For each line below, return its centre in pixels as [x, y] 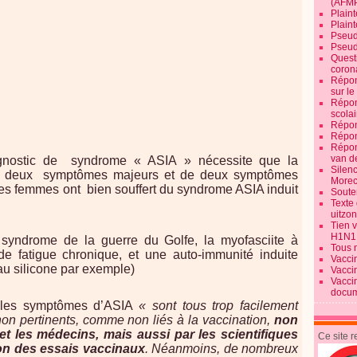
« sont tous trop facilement [219, 306]
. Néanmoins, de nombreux [222, 349]
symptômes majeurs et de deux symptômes [171, 175]
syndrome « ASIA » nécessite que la [185, 161]
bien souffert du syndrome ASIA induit [192, 189]
